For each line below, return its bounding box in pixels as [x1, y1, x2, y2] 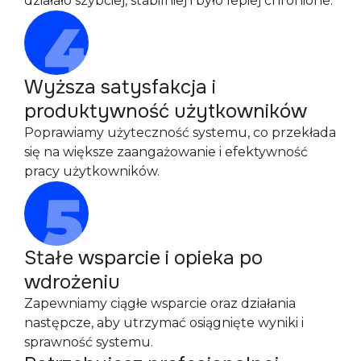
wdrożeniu [24, 269, 120, 294]
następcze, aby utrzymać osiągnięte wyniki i [24, 314, 304, 330]
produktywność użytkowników [24, 98, 307, 123]
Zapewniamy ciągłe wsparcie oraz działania [24, 295, 296, 311]
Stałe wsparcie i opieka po [24, 245, 263, 270]
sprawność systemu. [24, 334, 153, 350]
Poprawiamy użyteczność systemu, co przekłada [24, 124, 336, 140]
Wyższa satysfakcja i [24, 74, 216, 99]
